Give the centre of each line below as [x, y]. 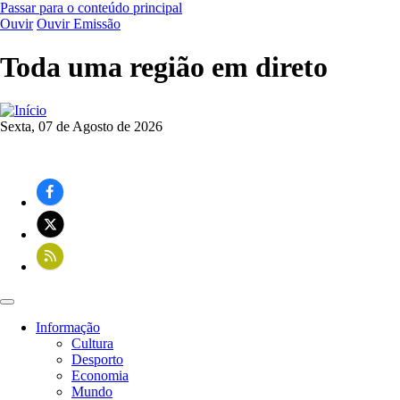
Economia [100, 375]
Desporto [97, 359]
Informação [68, 327]
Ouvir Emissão [79, 24]
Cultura [92, 343]
